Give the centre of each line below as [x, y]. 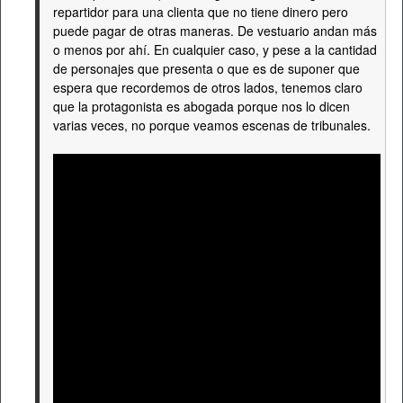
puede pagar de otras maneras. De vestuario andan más [215, 31]
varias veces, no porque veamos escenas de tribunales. [212, 125]
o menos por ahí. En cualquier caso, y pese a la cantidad [215, 49]
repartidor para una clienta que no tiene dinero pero [201, 12]
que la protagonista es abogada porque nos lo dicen [201, 106]
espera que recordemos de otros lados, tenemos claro [208, 87]
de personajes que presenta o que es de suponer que [206, 68]
